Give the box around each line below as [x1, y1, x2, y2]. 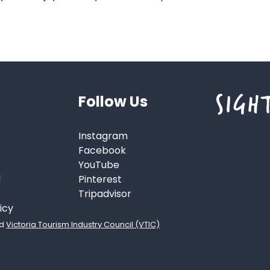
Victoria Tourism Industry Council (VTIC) [6, 218, 160, 230]
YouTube [78, 157, 120, 172]
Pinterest [78, 172, 122, 186]
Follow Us [78, 92, 148, 112]
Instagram [78, 128, 128, 143]
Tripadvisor [78, 186, 132, 201]
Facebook [78, 143, 127, 157]
